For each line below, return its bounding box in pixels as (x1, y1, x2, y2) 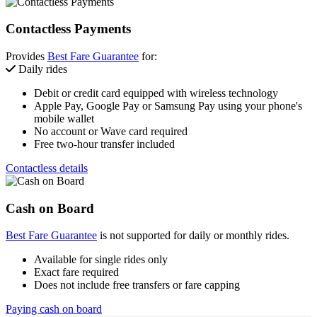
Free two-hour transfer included (34, 137, 175, 150)
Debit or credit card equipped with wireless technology (34, 86, 278, 99)
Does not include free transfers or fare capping (34, 279, 240, 292)
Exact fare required (34, 266, 119, 279)
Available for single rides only (34, 253, 168, 266)
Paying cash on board (6, 303, 102, 316)
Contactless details (6, 161, 88, 174)
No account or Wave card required (34, 125, 188, 137)
